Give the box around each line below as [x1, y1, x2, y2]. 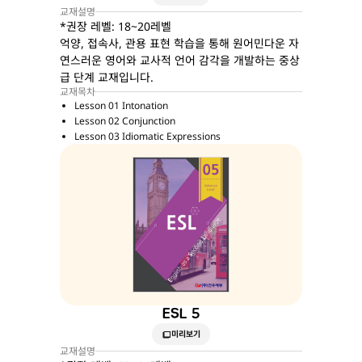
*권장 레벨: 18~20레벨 [60, 19, 171, 35]
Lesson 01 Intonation [74, 99, 168, 113]
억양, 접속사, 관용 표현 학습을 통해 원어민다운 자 [60, 36, 299, 52]
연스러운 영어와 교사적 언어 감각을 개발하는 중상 [60, 53, 300, 69]
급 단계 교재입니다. [60, 69, 154, 86]
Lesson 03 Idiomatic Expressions [74, 129, 221, 144]
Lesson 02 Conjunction [74, 114, 175, 128]
